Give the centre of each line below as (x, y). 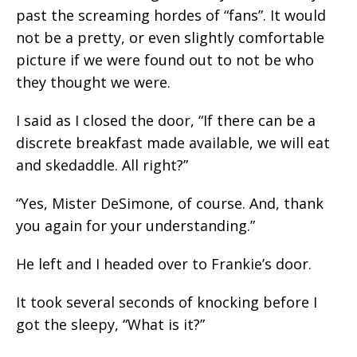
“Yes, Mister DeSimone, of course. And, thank (170, 203)
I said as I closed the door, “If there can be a (166, 120)
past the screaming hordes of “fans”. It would (171, 15)
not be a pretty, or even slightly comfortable (170, 37)
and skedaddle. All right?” (102, 165)
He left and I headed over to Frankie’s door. (164, 264)
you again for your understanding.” (135, 226)
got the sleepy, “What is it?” (110, 324)
